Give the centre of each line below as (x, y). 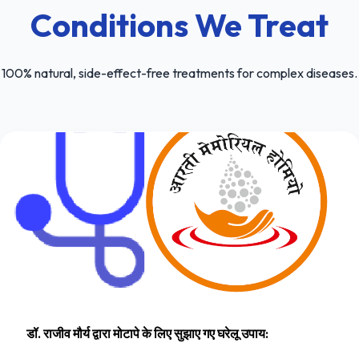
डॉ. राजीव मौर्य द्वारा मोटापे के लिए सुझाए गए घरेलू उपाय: (147, 333)
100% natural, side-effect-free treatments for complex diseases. (179, 73)
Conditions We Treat (179, 24)
